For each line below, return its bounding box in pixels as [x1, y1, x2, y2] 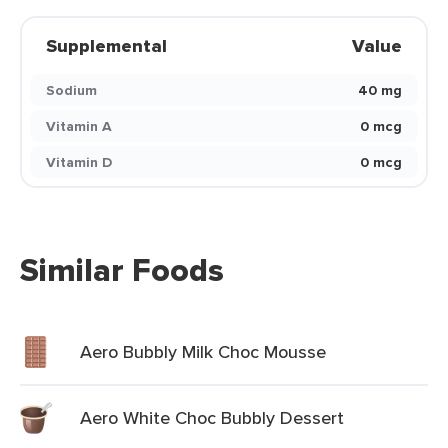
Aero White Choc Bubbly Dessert [80, 405, 344, 430]
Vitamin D [46, 152, 112, 172]
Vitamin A [46, 116, 112, 136]
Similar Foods [20, 246, 224, 294]
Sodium [46, 80, 97, 100]
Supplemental [46, 33, 167, 59]
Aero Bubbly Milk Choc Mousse [80, 339, 326, 364]
